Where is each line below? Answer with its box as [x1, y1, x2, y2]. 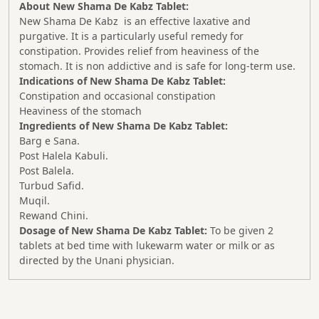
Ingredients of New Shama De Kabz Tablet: [19, 119, 228, 133]
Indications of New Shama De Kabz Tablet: [19, 74, 226, 88]
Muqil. [19, 194, 50, 208]
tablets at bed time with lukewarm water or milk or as [19, 239, 275, 253]
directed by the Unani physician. [19, 253, 174, 268]
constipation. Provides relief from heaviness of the [19, 44, 259, 58]
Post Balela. [19, 164, 74, 178]
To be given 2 [210, 224, 273, 238]
